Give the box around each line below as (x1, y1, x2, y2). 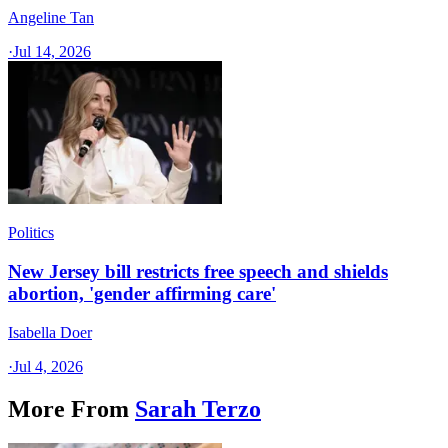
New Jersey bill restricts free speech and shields (8, 261, 388, 283)
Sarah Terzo (135, 395, 261, 422)
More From (8, 395, 129, 422)
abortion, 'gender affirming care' (8, 283, 276, 305)
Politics (8, 224, 54, 242)
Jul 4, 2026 (13, 357, 83, 375)
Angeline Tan (8, 9, 94, 27)
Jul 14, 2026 (13, 43, 91, 61)
